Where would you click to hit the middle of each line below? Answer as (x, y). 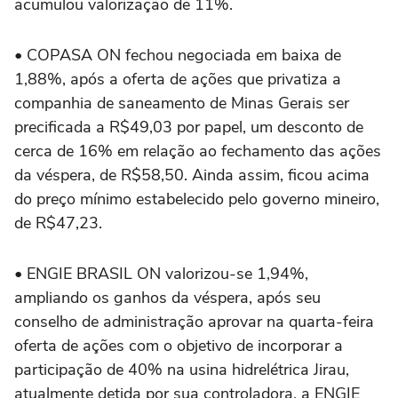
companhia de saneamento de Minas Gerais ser (182, 103)
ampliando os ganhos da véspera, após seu (167, 298)
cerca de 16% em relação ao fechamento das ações (198, 151)
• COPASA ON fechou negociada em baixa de (178, 55)
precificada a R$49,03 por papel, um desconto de (189, 127)
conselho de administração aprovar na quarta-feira (194, 322)
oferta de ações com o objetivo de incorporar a (179, 346)
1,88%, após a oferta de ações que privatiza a (178, 79)
